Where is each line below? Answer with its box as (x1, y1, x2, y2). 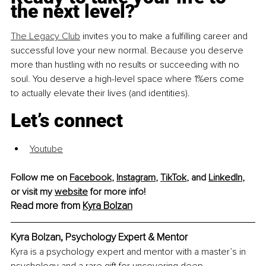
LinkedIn (208, 172, 242, 184)
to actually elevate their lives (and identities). (11, 87, 190, 100)
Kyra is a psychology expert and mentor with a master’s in (11, 246, 248, 258)
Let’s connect (11, 109, 123, 132)
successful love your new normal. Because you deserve (11, 45, 246, 57)
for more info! (88, 186, 145, 198)
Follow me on (11, 172, 69, 184)
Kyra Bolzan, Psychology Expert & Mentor (11, 231, 188, 244)
